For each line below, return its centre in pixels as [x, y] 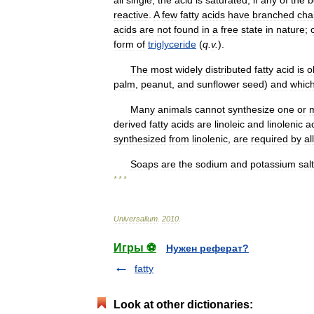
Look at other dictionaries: [183, 305]
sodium [212, 164]
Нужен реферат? [207, 248]
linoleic [230, 124]
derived [130, 124]
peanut [156, 84]
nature [291, 29]
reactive [131, 15]
